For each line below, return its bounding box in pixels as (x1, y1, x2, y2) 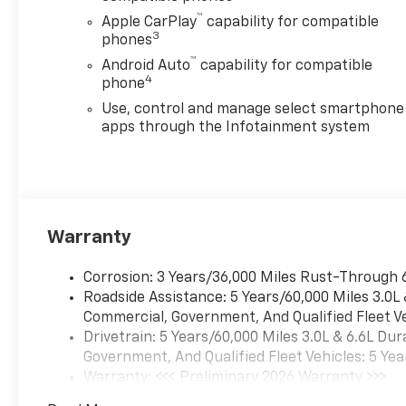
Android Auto (101, 59, 191, 74)
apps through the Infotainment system (101, 121, 371, 136)
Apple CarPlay (101, 15, 198, 31)
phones (101, 34, 153, 49)
